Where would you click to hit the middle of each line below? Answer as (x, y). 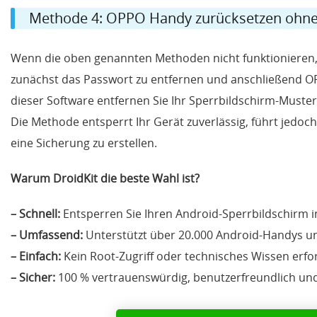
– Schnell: (35, 214)
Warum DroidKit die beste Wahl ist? (105, 179)
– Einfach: (36, 257)
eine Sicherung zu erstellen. (84, 143)
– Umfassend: (47, 235)
